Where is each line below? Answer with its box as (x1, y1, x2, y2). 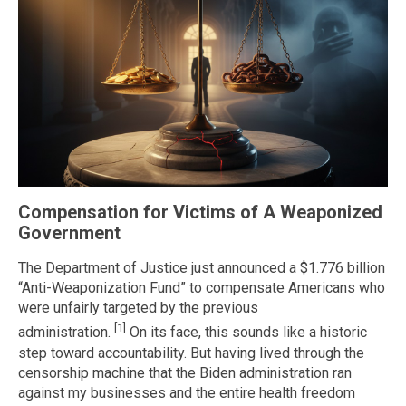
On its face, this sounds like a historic (126, 324, 367, 342)
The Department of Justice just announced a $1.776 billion (18, 259, 385, 277)
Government (18, 221, 121, 244)
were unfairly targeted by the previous (18, 299, 258, 317)
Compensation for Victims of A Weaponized (18, 200, 382, 223)
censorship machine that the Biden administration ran (18, 363, 352, 382)
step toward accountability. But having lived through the (18, 343, 364, 362)
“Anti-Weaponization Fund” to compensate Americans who (18, 279, 385, 297)
